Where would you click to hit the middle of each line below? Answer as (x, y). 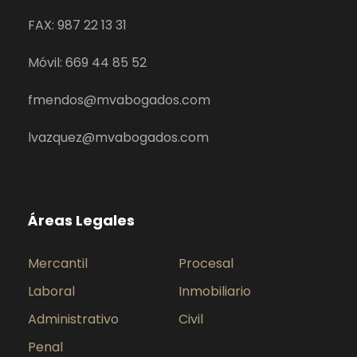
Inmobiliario (215, 292)
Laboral (51, 292)
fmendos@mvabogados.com (119, 100)
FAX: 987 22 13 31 (77, 25)
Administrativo (73, 320)
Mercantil (58, 264)
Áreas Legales (81, 221)
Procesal (206, 264)
